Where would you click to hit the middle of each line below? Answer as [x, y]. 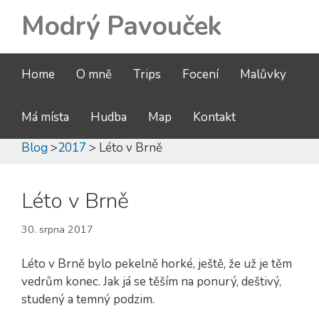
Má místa [45, 117]
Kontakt [214, 117]
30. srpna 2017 [57, 230]
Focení [200, 74]
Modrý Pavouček [121, 26]
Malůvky [263, 74]
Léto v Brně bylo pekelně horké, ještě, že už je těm [157, 264]
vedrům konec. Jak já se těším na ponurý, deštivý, [151, 282]
